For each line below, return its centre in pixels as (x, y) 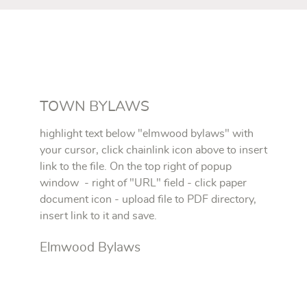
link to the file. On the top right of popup (136, 167)
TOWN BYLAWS (95, 107)
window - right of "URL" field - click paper (143, 183)
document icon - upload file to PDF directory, (148, 200)
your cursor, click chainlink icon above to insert (153, 150)
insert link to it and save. (98, 216)
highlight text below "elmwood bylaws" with (147, 134)
